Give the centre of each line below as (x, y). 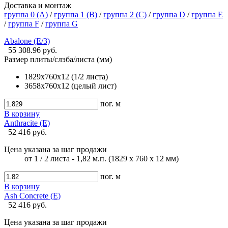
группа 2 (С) (125, 14)
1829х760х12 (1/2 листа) (66, 76)
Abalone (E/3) (27, 41)
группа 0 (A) (26, 14)
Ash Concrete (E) (32, 195)
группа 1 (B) (76, 14)
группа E (207, 14)
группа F (24, 23)
